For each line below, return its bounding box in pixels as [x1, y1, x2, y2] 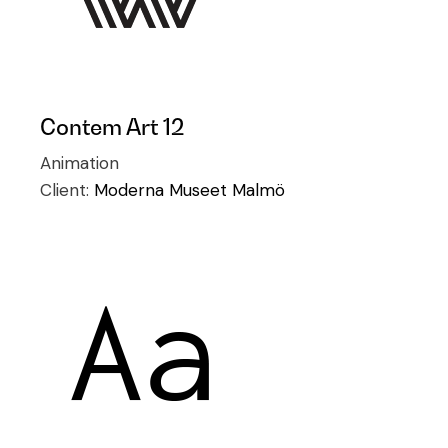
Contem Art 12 [40, 114, 185, 141]
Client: [40, 179, 95, 202]
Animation [40, 152, 120, 175]
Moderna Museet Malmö [94, 179, 286, 202]
